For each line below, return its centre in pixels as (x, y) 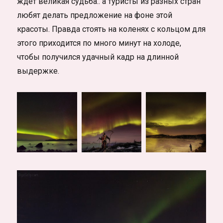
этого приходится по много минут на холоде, (99, 43)
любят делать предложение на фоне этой (95, 15)
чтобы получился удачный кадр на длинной (98, 57)
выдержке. (38, 71)
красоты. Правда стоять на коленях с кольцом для (111, 29)
